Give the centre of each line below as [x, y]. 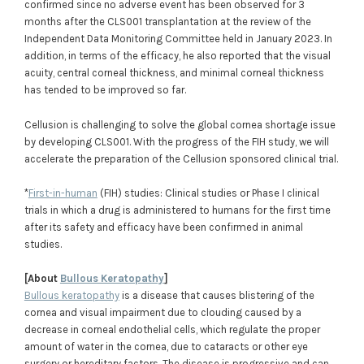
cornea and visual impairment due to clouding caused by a [162, 313]
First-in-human [63, 193]
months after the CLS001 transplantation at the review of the [167, 22]
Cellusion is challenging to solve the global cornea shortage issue [180, 124]
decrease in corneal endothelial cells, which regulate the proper [172, 330]
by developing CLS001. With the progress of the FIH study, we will [176, 141]
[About [42, 279]
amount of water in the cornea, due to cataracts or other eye [166, 347]
